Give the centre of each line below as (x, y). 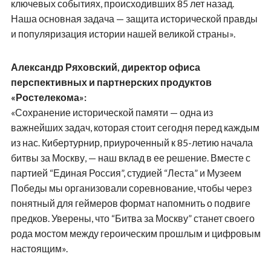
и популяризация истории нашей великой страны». (123, 33)
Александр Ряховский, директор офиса (105, 67)
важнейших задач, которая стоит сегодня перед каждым (135, 127)
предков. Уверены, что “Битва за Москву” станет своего (132, 218)
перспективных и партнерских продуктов (111, 82)
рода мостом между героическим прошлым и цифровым (135, 233)
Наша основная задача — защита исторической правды (134, 18)
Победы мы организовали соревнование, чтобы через (131, 188)
